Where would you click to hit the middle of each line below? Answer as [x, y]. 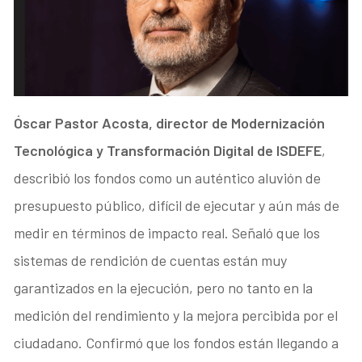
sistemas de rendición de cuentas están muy [151, 261]
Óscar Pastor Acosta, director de [121, 123]
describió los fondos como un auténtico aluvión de [168, 178]
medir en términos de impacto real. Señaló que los [167, 233]
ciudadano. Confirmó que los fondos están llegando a [177, 343]
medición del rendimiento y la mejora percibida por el [176, 316]
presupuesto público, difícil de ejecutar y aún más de [177, 206]
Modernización [278, 123]
